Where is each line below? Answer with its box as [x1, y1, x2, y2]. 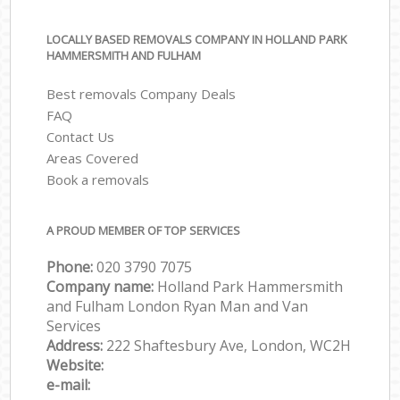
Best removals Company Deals [46, 84, 237, 103]
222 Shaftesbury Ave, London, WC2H [106, 336, 352, 356]
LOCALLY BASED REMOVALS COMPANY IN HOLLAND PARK [46, 31, 347, 48]
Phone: [46, 257, 97, 278]
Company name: [46, 277, 158, 297]
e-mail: [46, 375, 91, 396]
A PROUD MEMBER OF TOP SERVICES [46, 222, 241, 239]
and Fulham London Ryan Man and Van [46, 296, 309, 317]
